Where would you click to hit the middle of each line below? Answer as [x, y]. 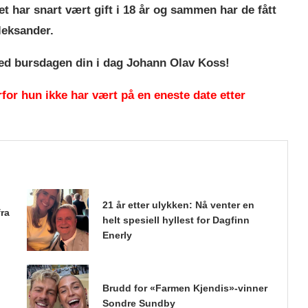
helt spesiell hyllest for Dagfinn [176, 220]
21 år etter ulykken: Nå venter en [178, 205]
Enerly [117, 235]
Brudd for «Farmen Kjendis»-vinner [185, 288]
